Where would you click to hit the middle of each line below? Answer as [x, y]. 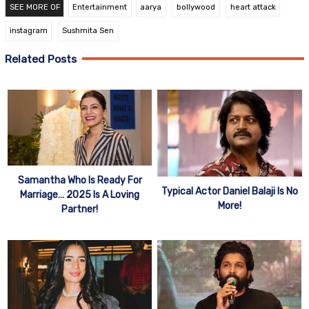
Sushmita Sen [88, 31]
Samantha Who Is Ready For [80, 181]
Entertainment [100, 7]
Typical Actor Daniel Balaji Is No [229, 192]
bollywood [196, 7]
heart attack [253, 7]
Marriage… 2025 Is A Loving [80, 195]
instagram [28, 31]
